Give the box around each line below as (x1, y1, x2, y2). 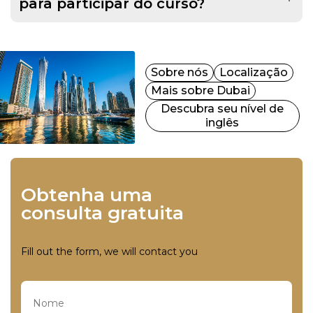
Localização (219, 65, 288, 79)
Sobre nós (150, 65, 208, 79)
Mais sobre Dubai (150, 83, 250, 97)
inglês (205, 115, 240, 129)
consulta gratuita (21, 201, 184, 225)
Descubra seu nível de (161, 101, 284, 115)
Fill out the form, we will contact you (21, 245, 198, 259)
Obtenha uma (36, 183, 152, 207)
